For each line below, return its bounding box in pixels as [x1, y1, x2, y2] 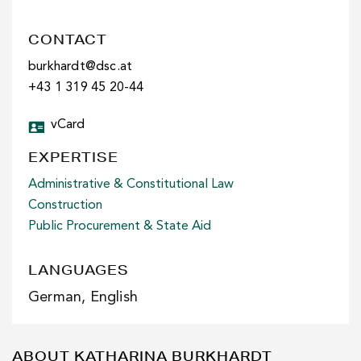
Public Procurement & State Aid [28, 220, 211, 233]
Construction [28, 199, 102, 212]
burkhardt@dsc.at [28, 60, 133, 73]
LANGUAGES [28, 261, 129, 278]
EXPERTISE [28, 148, 118, 165]
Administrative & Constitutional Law [28, 178, 234, 191]
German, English [28, 290, 138, 305]
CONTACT [28, 31, 107, 48]
